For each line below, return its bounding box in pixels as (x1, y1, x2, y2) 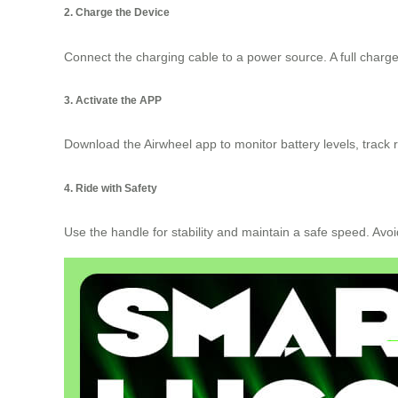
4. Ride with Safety (64, 181, 157, 194)
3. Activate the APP (64, 93, 162, 106)
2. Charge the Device (64, 6, 170, 19)
